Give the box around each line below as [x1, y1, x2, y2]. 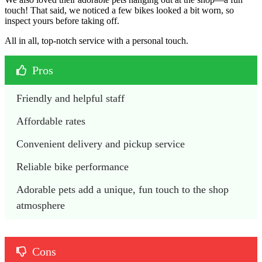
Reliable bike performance [16, 160, 129, 173]
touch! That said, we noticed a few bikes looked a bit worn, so [5, 5, 234, 15]
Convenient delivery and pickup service [16, 137, 185, 150]
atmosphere [16, 199, 65, 211]
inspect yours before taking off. [5, 15, 122, 26]
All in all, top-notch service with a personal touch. [5, 35, 188, 46]
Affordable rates [16, 115, 88, 127]
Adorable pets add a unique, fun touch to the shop [16, 183, 229, 195]
